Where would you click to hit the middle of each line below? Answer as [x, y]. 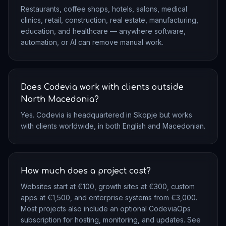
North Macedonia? [60, 99]
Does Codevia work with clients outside [102, 87]
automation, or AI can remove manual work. [92, 42]
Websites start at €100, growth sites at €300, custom [108, 186]
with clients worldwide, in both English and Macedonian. [113, 126]
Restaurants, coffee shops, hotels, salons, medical [104, 9]
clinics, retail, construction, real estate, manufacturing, [109, 20]
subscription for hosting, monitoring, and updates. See [111, 219]
